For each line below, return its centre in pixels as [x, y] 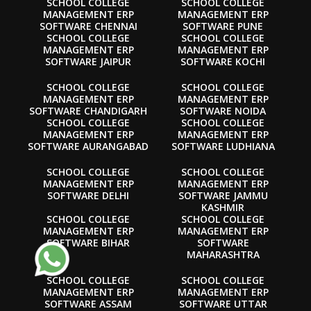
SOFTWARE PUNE [223, 26]
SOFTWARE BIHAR [88, 242]
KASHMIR [223, 207]
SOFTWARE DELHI [88, 195]
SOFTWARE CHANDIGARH [88, 110]
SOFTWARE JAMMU [223, 195]
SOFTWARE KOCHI [223, 61]
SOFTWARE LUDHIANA [223, 146]
